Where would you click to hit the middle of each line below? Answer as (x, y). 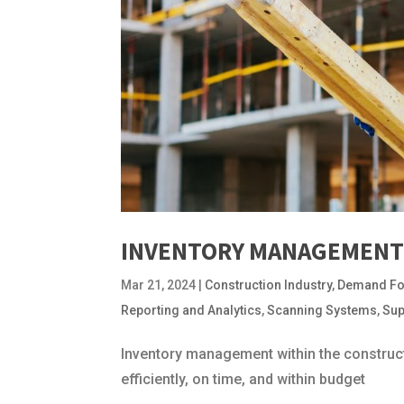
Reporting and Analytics (192, 310)
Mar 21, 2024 (159, 285)
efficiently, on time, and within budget (243, 379)
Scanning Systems (322, 310)
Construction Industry (269, 285)
